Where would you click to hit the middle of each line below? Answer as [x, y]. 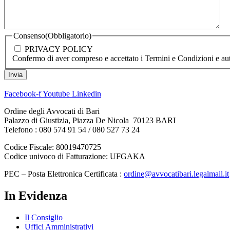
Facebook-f [23, 93]
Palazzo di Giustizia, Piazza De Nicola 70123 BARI [90, 120]
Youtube [56, 93]
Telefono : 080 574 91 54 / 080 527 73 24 [72, 129]
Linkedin [87, 93]
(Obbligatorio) [68, 36]
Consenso [29, 36]
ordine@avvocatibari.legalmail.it [176, 174]
